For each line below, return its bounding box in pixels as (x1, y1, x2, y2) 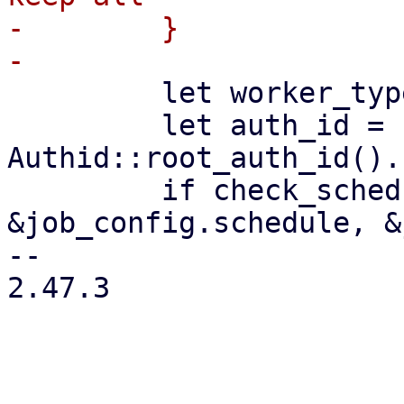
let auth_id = (7, 109, 161, 142)
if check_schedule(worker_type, (7, 174, 161, 207)
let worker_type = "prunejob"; (7, 77, 161, 109)
